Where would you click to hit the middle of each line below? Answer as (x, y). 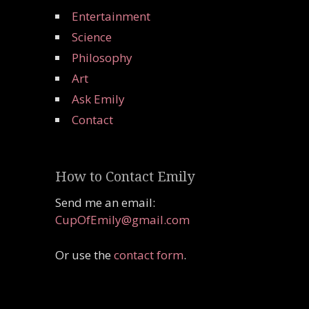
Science (92, 37)
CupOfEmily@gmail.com (122, 220)
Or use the (84, 255)
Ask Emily (98, 99)
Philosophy (102, 58)
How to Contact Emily (125, 177)
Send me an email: (105, 203)
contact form (149, 255)
